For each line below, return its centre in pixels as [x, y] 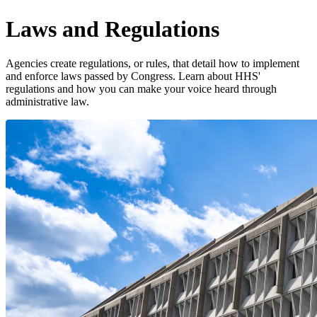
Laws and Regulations [113, 29]
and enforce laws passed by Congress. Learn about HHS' [133, 76]
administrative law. [47, 102]
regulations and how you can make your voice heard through [141, 89]
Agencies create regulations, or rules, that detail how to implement [152, 64]
